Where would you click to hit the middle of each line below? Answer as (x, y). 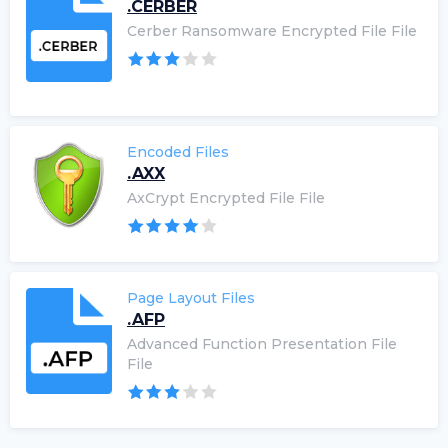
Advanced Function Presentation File (262, 343)
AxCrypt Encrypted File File (226, 197)
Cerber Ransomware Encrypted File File (272, 31)
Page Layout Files (191, 297)
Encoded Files (178, 151)
